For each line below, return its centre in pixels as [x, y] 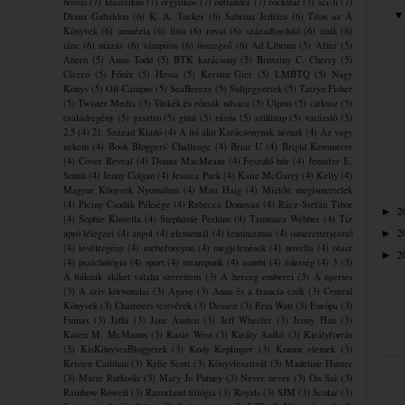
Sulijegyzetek [256, 88]
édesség [299, 262]
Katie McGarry [268, 175]
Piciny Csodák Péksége [124, 204]
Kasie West [189, 334]
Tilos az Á [330, 16]
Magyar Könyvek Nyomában [121, 189]
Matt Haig [221, 189]
